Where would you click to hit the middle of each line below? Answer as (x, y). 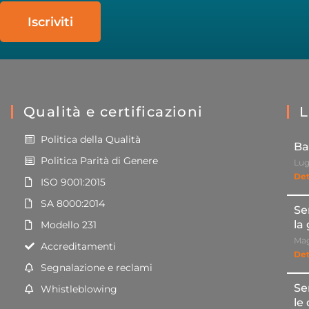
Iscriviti (50, 22)
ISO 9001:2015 (73, 182)
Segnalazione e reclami (96, 268)
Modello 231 (68, 225)
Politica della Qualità (90, 140)
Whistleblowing (79, 289)
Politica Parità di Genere (99, 161)
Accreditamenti (78, 247)
